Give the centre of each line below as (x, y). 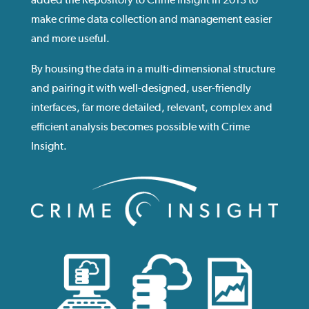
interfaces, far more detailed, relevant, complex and (151, 107)
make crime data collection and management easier (151, 19)
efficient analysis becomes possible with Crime (140, 127)
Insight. (49, 146)
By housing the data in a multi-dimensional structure (153, 69)
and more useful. (70, 38)
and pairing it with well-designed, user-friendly (141, 88)
